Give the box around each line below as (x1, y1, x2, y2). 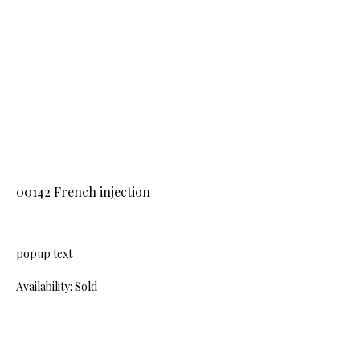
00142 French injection (16, 183, 150, 200)
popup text (16, 246, 72, 261)
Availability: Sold (16, 279, 97, 294)
